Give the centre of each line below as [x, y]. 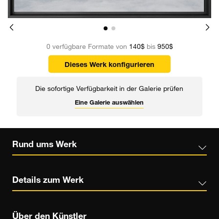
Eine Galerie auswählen [109, 103]
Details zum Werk [48, 181]
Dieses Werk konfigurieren [109, 65]
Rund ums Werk [44, 145]
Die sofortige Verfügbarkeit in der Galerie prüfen [109, 89]
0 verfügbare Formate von [88, 48]
